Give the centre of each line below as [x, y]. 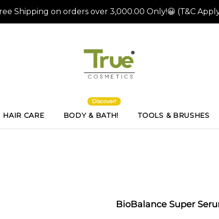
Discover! [104, 101]
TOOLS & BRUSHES [174, 115]
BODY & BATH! [91, 115]
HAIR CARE [24, 115]
